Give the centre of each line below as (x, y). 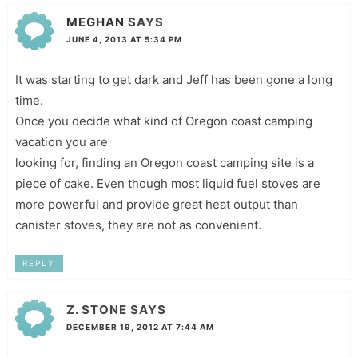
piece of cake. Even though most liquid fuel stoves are (167, 183)
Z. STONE (96, 310)
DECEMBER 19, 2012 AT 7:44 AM (140, 327)
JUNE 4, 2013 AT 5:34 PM (124, 39)
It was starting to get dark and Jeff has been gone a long (173, 79)
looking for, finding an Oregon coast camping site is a (164, 162)
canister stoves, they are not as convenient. (138, 225)
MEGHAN (95, 22)
